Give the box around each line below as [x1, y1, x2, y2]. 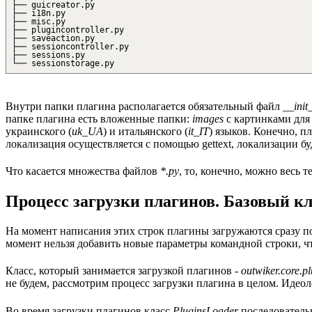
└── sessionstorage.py [12, 58, 114, 69]
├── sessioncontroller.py [12, 42, 129, 52]
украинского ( [6, 125, 72, 137]
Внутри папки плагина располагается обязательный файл [6, 100, 283, 112]
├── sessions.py [12, 50, 85, 61]
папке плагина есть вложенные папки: [6, 112, 192, 125]
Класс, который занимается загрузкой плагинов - [6, 265, 241, 277]
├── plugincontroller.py [12, 25, 124, 36]
